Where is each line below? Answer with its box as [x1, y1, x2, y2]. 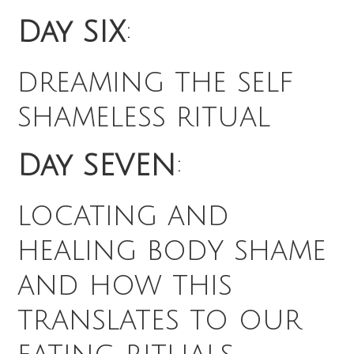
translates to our [17, 303, 303, 336]
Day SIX [17, 17, 126, 49]
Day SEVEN [17, 150, 177, 183]
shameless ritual [17, 100, 271, 133]
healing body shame [17, 234, 327, 266]
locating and [17, 199, 230, 232]
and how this [17, 269, 233, 301]
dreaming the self [17, 66, 295, 98]
